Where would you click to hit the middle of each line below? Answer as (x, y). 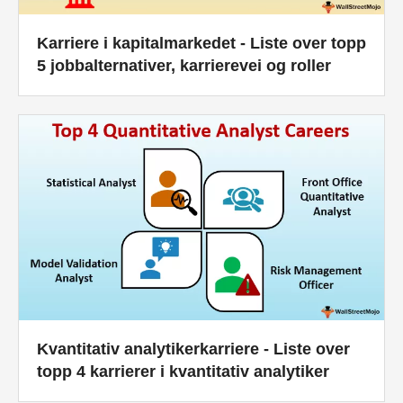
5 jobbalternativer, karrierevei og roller (184, 65)
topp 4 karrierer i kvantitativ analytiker (183, 371)
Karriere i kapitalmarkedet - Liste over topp (201, 43)
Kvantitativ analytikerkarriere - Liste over (193, 349)
